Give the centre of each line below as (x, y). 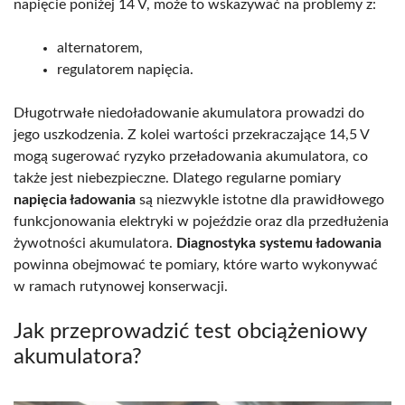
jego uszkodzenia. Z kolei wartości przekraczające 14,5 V (191, 135)
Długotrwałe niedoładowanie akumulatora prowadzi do (189, 113)
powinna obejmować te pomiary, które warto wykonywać (196, 265)
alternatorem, (100, 48)
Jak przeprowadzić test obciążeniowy (190, 332)
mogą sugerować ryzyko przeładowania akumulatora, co (191, 157)
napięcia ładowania (75, 200)
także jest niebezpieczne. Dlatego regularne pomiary (177, 179)
